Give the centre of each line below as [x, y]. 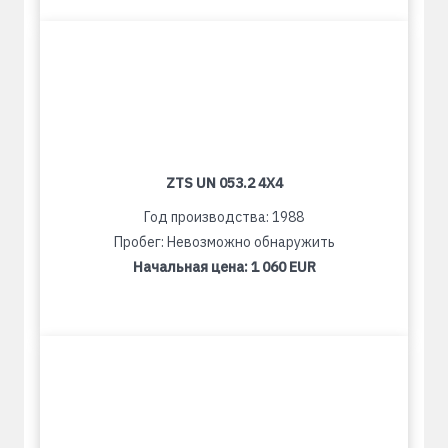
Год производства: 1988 [224, 217]
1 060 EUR [283, 267]
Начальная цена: [191, 267]
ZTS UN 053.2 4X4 [224, 183]
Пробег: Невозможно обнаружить [224, 242]
